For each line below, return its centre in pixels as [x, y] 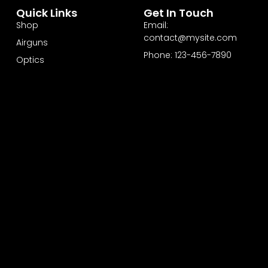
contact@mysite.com [190, 37]
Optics [30, 60]
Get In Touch [178, 13]
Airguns [32, 42]
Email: [156, 25]
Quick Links [46, 13]
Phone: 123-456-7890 [187, 55]
